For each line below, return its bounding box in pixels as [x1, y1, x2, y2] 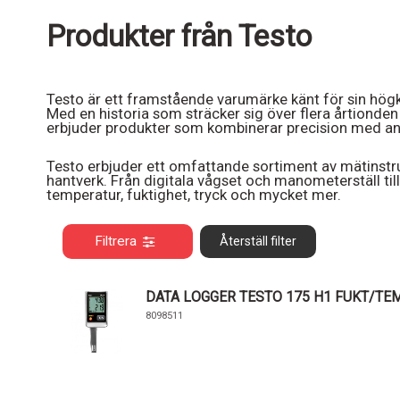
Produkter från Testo [46, 19, 312, 54]
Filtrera [94, 233, 137, 250]
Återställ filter [219, 234, 296, 249]
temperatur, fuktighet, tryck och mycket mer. [46, 186, 341, 204]
